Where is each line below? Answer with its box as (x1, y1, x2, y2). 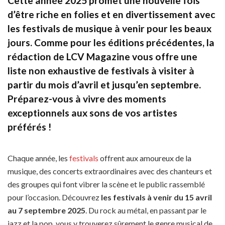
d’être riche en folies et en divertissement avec (8, 8, 215, 20)
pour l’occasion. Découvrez (8, 192, 101, 202)
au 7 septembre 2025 (8, 205, 85, 215)
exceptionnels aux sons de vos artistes (8, 106, 177, 119)
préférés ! (8, 121, 51, 133)
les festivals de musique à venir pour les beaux (8, 22, 211, 34)
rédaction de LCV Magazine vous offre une (8, 50, 197, 62)
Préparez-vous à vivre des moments (8, 92, 166, 104)
